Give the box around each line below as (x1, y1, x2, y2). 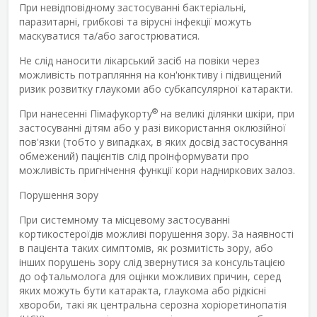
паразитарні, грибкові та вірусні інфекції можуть (19, 14, 252, 28)
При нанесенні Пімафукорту (19, 106, 152, 120)
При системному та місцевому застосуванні (19, 212, 230, 226)
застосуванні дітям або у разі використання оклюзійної (19, 120, 286, 134)
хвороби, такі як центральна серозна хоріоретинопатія (19, 297, 287, 311)
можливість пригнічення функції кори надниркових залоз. (19, 163, 295, 177)
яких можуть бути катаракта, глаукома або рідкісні (19, 283, 266, 297)
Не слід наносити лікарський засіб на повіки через (19, 53, 260, 67)
